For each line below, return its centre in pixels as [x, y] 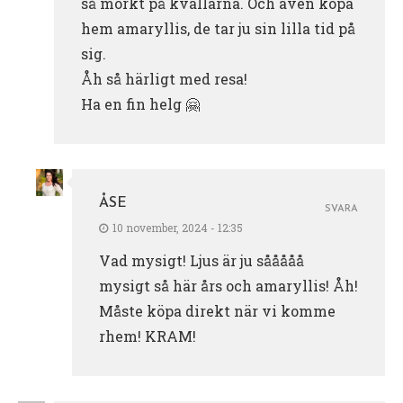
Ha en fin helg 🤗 [140, 104]
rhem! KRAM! [148, 336]
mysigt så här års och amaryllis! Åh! [228, 286]
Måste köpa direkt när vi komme [217, 311]
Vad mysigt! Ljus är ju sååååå [201, 261]
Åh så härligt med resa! [164, 79]
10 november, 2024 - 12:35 [178, 228]
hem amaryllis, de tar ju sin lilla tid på [218, 29]
